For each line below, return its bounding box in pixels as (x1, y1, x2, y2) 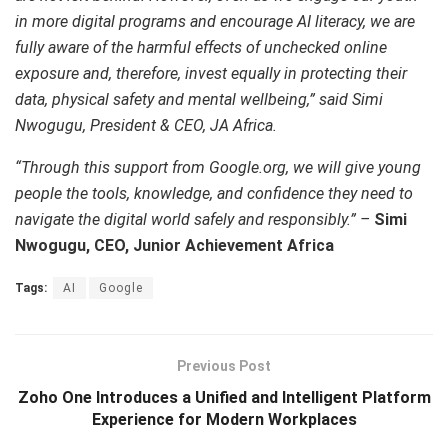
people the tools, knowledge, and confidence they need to (15, 184, 413, 204)
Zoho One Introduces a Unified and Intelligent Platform (17, 388, 431, 408)
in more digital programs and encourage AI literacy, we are (15, 12, 415, 32)
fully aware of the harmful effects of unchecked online (15, 38, 387, 58)
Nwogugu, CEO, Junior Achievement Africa (15, 236, 334, 256)
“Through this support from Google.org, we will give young (15, 158, 421, 178)
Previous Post (177, 358, 271, 375)
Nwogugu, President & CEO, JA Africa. (15, 116, 277, 136)
